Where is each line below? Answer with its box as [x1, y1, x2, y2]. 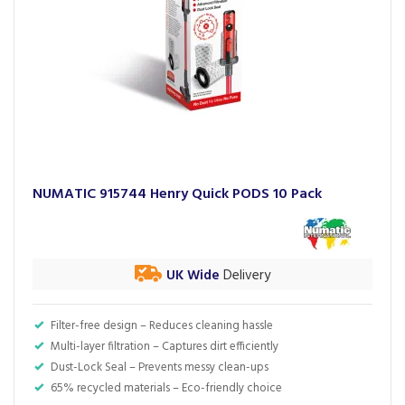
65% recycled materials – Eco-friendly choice [51, 379, 282, 398]
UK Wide [166, 265, 220, 287]
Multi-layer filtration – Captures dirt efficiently [51, 337, 278, 356]
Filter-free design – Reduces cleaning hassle [51, 316, 273, 335]
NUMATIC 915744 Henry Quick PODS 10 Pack [33, 183, 322, 206]
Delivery [220, 265, 270, 287]
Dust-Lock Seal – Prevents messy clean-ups [51, 358, 268, 377]
